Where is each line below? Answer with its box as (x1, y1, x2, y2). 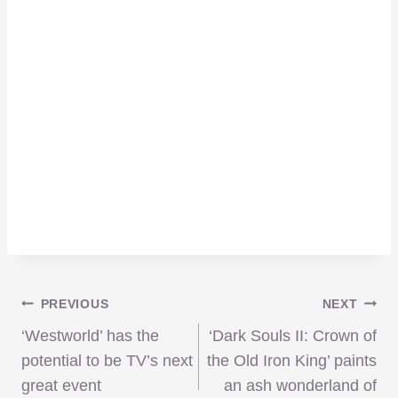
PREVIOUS (40, 296, 109, 311)
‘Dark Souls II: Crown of (209, 326, 377, 345)
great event (21, 376, 101, 394)
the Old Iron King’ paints (207, 351, 377, 370)
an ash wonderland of (224, 376, 377, 394)
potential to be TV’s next (21, 351, 193, 370)
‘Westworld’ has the (21, 326, 159, 345)
